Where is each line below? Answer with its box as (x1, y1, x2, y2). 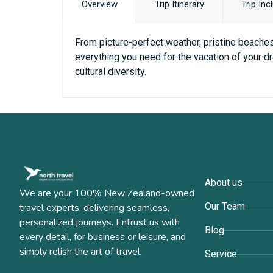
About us (205, 177, 243, 189)
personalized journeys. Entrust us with (19, 216, 180, 230)
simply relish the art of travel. (19, 245, 142, 259)
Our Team (205, 200, 246, 213)
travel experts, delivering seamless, (19, 201, 169, 215)
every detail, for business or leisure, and (19, 230, 186, 244)
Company (205, 161, 247, 176)
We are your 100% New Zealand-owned (19, 186, 194, 200)
